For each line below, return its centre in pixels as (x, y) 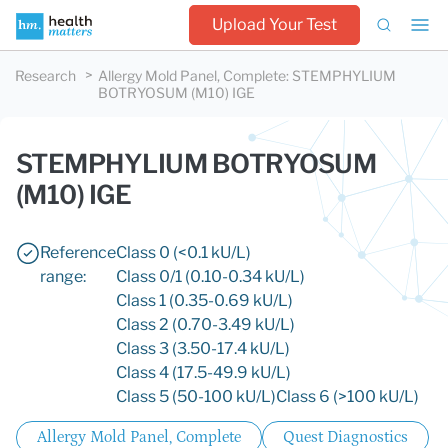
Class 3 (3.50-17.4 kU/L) (203, 348)
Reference (78, 252)
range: (63, 276)
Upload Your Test (274, 24)
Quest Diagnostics (345, 437)
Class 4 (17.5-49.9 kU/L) (203, 372)
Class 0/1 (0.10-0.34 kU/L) (210, 276)
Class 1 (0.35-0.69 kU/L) (204, 300)
